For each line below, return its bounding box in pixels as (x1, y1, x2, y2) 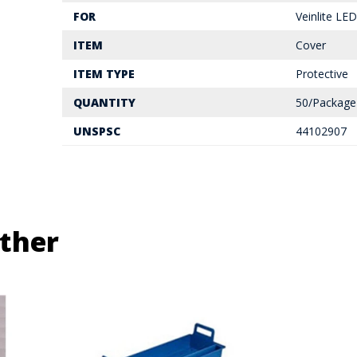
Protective (295, 65, 348, 81)
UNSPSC (73, 123, 120, 139)
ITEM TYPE (73, 65, 135, 81)
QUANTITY (73, 94, 135, 110)
